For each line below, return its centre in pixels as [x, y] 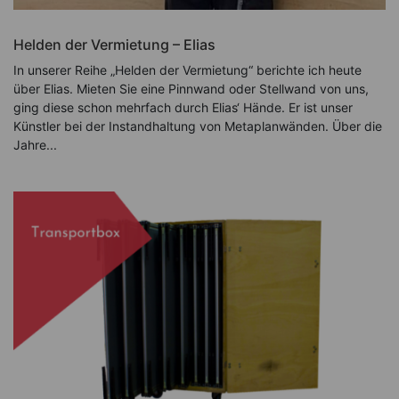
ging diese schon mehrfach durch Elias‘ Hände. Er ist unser [183, 108]
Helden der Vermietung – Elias [114, 45]
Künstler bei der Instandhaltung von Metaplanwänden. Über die [198, 126]
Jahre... [35, 145]
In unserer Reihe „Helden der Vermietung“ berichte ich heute [187, 70]
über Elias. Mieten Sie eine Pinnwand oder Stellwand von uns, [191, 89]
